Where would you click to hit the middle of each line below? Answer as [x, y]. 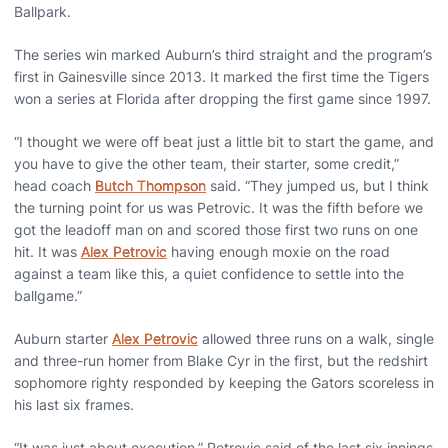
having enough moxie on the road [278, 251]
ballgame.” [48, 295]
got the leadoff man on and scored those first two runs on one [216, 229]
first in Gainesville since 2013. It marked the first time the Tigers [221, 76]
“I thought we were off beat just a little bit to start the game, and [224, 141]
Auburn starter [63, 338]
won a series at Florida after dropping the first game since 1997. [222, 98]
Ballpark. [42, 11]
